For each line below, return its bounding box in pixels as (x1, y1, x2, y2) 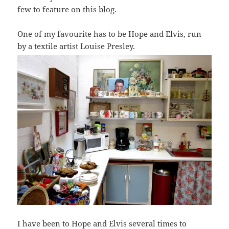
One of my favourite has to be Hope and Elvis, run (17, 29, 202, 39)
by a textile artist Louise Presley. (17, 41, 135, 52)
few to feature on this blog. (17, 4, 117, 15)
